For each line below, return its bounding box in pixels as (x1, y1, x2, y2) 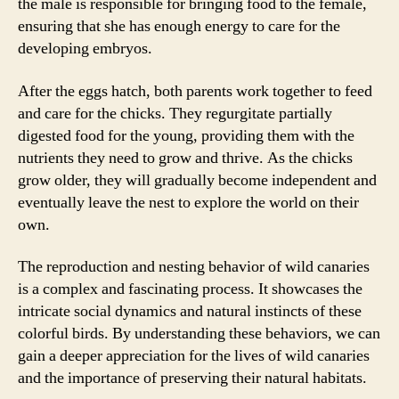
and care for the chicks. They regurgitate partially (18, 102, 332, 124)
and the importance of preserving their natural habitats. (18, 368, 367, 388)
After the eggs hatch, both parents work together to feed (18, 80, 372, 102)
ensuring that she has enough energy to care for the (18, 16, 340, 37)
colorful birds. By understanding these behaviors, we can (18, 323, 380, 344)
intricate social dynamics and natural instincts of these (18, 301, 362, 322)
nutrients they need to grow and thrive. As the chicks (18, 147, 353, 168)
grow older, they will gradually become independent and (18, 169, 377, 191)
